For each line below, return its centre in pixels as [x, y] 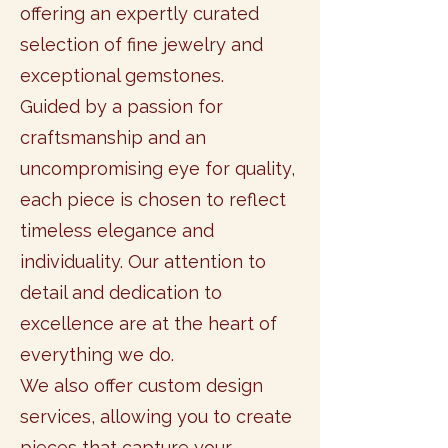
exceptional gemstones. [122, 75]
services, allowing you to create [156, 416]
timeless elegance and [117, 230]
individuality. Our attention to [143, 261]
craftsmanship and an [113, 137]
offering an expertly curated [139, 13]
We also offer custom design [141, 385]
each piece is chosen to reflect [153, 199]
